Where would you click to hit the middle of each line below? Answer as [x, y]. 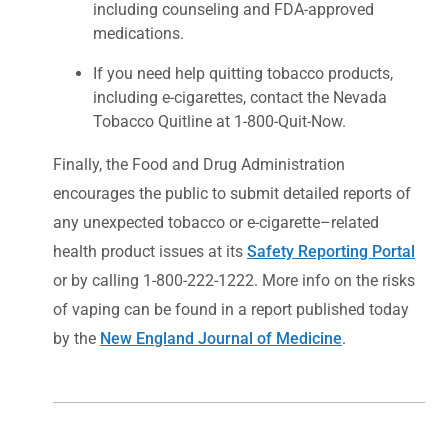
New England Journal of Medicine [221, 338]
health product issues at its [150, 251]
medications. [138, 33]
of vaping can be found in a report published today [231, 309]
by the [76, 338]
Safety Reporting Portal [331, 251]
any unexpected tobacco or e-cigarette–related [216, 222]
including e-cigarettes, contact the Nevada [240, 97]
